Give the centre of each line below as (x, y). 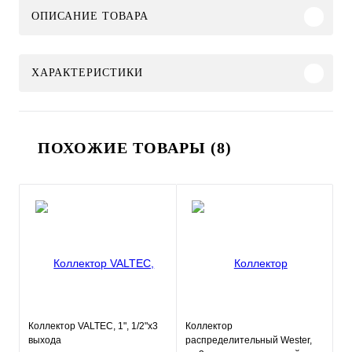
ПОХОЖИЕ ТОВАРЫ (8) (135, 148)
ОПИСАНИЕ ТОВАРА (90, 16)
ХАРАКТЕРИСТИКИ (87, 73)
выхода (45, 340)
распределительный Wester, (248, 340)
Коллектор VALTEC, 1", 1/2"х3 (93, 326)
